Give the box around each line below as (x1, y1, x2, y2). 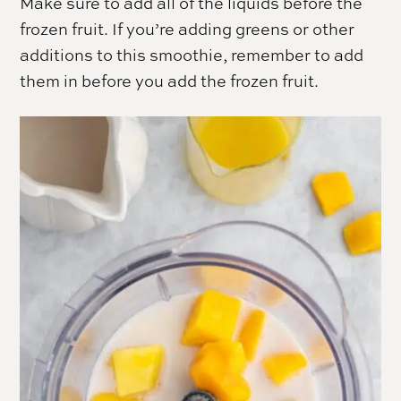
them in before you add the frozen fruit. (20, 70, 320, 92)
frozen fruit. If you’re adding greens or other (20, 18, 355, 40)
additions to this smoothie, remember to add (20, 44, 364, 66)
